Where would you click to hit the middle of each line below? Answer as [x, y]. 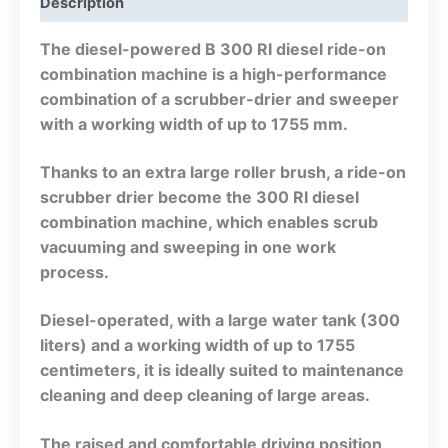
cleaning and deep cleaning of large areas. [205, 395]
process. [74, 272]
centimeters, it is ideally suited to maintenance [222, 370]
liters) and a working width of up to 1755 [197, 345]
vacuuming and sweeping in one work [188, 247]
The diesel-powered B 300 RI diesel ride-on [213, 48]
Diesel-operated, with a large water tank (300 [220, 320]
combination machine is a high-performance [213, 73]
